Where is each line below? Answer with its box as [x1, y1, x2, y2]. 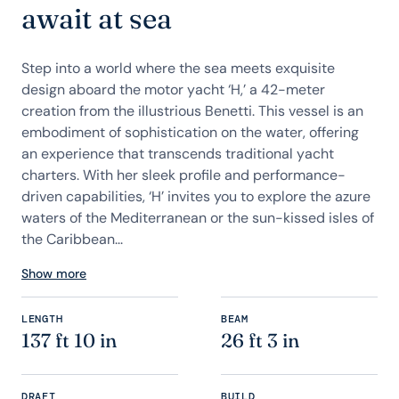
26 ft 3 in [221, 329, 299, 353]
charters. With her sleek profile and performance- [21, 166, 346, 184]
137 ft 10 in [21, 329, 117, 353]
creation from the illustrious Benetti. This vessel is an [21, 102, 363, 120]
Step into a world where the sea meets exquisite [21, 59, 335, 77]
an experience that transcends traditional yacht [21, 144, 334, 163]
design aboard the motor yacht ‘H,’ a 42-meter [21, 80, 325, 99]
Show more [21, 265, 86, 281]
